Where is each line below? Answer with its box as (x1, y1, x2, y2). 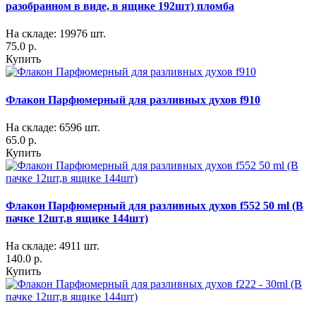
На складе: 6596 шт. (6, 121, 100, 133)
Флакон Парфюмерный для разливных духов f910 (6, 93, 260, 106)
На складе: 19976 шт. (6, 28, 106, 40)
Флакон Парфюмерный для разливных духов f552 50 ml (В (6, 200, 303, 212)
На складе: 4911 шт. (6, 240, 99, 253)
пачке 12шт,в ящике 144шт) (6, 212, 148, 225)
